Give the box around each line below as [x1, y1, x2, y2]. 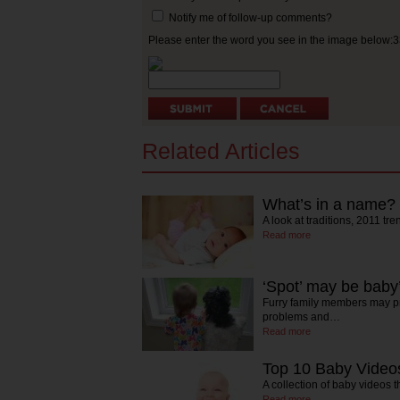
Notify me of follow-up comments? [166, 11, 332, 24]
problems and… [262, 310, 340, 323]
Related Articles [142, 137, 300, 163]
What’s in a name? [262, 195, 396, 213]
